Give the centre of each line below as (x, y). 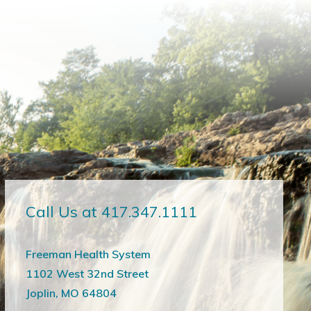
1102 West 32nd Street (87, 274)
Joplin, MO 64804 (71, 293)
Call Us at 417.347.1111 (111, 212)
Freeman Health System (88, 254)
